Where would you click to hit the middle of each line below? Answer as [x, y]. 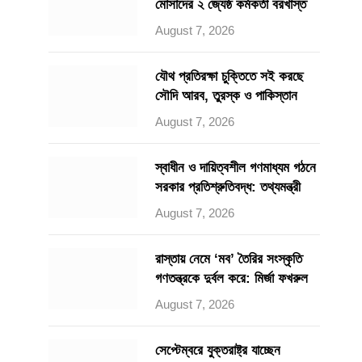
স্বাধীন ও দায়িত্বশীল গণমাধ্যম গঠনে [236, 168]
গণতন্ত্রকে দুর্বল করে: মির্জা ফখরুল [232, 278]
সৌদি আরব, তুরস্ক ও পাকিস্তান [226, 96]
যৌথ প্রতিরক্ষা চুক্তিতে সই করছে [229, 76]
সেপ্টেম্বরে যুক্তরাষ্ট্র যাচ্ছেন [218, 350]
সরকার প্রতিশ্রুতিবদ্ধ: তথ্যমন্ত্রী [228, 187]
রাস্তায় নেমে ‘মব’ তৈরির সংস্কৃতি [229, 259]
